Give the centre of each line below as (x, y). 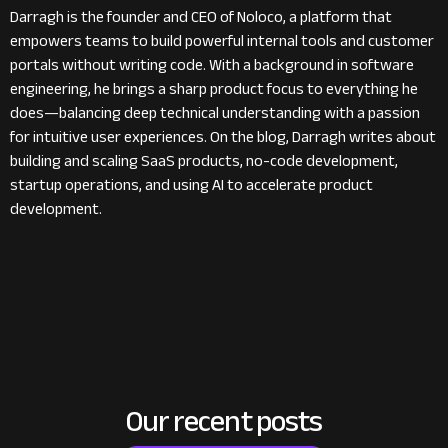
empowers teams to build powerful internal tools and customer (222, 41)
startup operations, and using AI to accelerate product (191, 185)
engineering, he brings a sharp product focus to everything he (214, 89)
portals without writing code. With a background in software (212, 65)
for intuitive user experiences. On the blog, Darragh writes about (223, 137)
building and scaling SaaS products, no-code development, (204, 161)
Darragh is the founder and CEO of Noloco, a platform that (201, 17)
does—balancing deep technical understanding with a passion (215, 113)
